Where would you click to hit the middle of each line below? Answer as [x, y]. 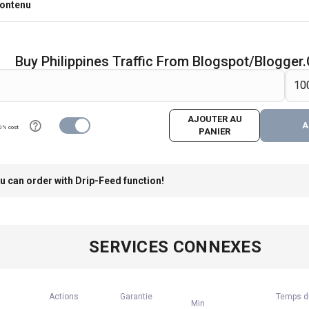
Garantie [136, 297]
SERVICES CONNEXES [175, 247]
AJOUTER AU [215, 119]
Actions [64, 297]
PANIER [215, 131]
